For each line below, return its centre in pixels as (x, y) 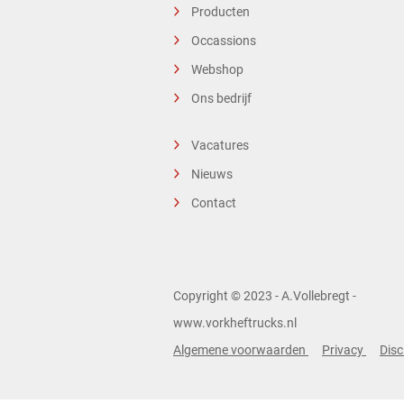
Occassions (224, 41)
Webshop (217, 69)
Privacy (344, 350)
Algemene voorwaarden (241, 350)
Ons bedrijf (221, 98)
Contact (214, 203)
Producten (220, 12)
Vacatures (220, 145)
